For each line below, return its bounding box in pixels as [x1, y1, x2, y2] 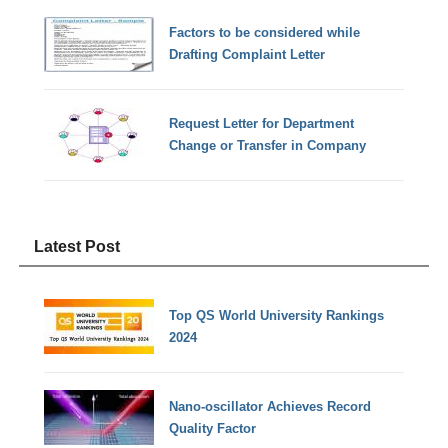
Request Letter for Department [169, 116, 355, 132]
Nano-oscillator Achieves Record [169, 398, 372, 414]
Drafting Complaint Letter [169, 47, 326, 63]
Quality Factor [169, 420, 257, 436]
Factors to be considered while [169, 25, 361, 41]
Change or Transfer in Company [169, 138, 367, 154]
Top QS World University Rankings [169, 307, 385, 323]
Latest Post [34, 237, 121, 255]
